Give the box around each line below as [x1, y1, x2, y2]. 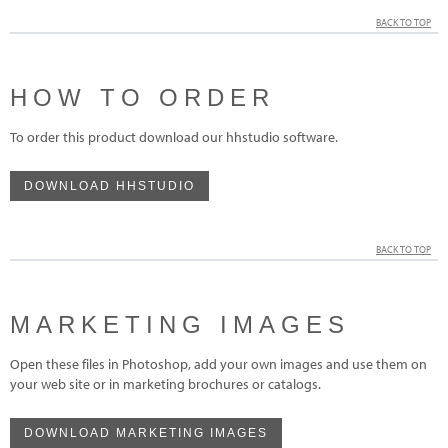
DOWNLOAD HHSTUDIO [24, 178, 195, 193]
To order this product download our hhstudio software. [10, 127, 338, 146]
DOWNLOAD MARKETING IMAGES [24, 425, 268, 440]
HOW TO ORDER [10, 83, 275, 111]
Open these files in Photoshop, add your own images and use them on [10, 354, 427, 373]
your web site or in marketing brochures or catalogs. [10, 374, 321, 393]
